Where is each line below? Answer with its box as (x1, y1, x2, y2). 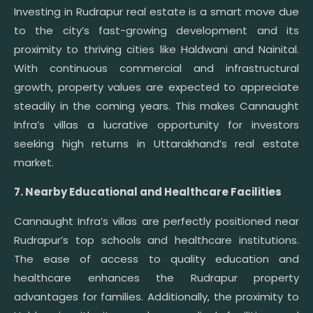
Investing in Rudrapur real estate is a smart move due (14, 4, 299, 20)
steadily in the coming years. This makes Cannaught (14, 99, 299, 114)
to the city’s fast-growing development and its (14, 23, 299, 38)
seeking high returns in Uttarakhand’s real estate (14, 136, 299, 152)
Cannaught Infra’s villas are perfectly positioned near (14, 214, 299, 229)
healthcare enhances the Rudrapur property (14, 270, 299, 286)
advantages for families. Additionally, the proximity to (14, 289, 299, 305)
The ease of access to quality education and (14, 252, 299, 267)
